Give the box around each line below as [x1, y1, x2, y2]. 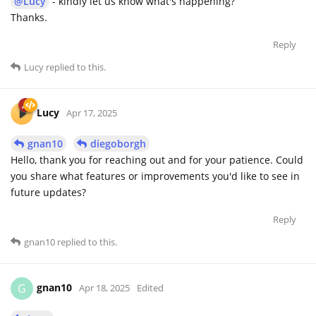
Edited [137, 281, 164, 294]
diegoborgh [90, 136, 146, 150]
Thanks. [11, 10, 47, 24]
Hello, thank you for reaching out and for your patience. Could [11, 152, 303, 166]
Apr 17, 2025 [66, 106, 117, 119]
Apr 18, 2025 [79, 281, 130, 294]
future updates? [11, 185, 86, 199]
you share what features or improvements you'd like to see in [11, 169, 300, 183]
